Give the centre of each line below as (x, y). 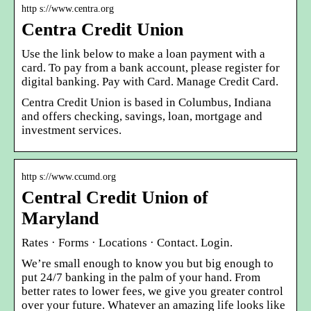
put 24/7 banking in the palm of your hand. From (141, 277)
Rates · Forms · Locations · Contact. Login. (127, 242)
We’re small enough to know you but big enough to (148, 263)
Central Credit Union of (115, 197)
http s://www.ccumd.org (69, 176)
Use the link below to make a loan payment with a (143, 53)
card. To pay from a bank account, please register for (151, 67)
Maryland (60, 218)
